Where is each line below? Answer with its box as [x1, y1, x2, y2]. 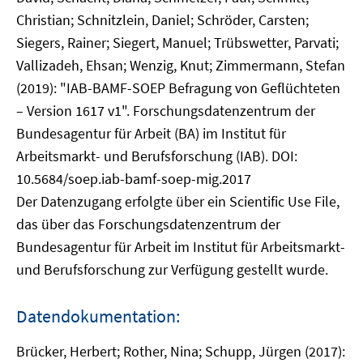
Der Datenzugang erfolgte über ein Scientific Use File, [16, 192, 340, 211]
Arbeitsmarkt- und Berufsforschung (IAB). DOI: [16, 147, 297, 165]
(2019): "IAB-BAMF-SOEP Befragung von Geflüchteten [16, 79, 340, 97]
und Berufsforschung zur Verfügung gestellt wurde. [16, 260, 328, 279]
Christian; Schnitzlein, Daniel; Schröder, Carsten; [16, 11, 309, 29]
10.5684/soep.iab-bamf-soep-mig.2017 [16, 169, 251, 188]
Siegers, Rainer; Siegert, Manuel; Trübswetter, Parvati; [16, 33, 339, 52]
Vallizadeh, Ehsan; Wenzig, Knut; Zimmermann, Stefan [16, 56, 345, 75]
